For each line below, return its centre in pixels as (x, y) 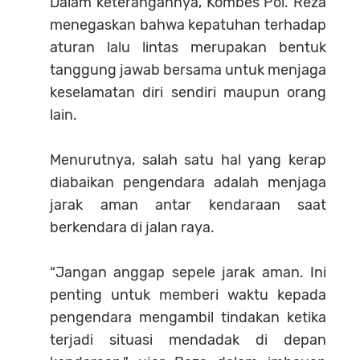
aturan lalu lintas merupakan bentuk (188, 48)
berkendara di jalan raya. (132, 228)
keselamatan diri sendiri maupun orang (188, 93)
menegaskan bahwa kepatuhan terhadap (188, 25)
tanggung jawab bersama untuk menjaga (188, 70)
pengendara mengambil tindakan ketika (188, 318)
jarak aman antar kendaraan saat (188, 205)
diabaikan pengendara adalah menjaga (188, 183)
